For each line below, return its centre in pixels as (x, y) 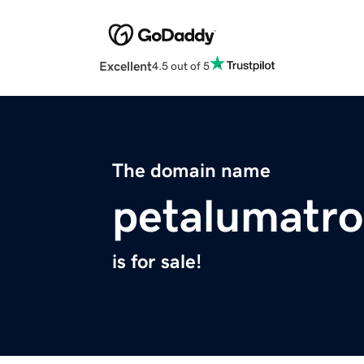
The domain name (191, 171)
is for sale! (157, 262)
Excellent (126, 66)
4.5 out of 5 (181, 65)
